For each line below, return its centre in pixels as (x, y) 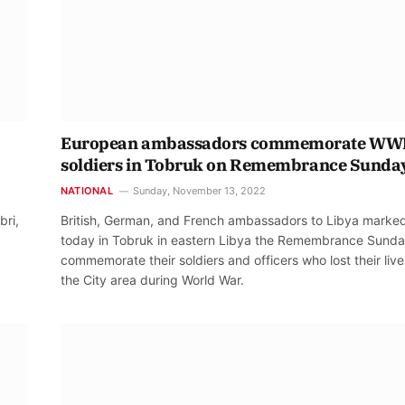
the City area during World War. (152, 280)
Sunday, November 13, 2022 (199, 191)
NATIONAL (87, 191)
